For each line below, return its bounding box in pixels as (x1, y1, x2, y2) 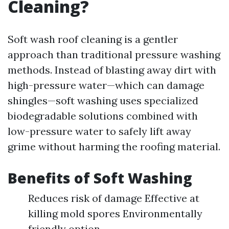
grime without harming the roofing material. (8, 140, 220, 153)
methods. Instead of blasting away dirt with (8, 63, 216, 76)
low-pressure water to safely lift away (8, 125, 191, 138)
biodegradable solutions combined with (8, 109, 198, 122)
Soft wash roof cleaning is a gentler (8, 33, 178, 45)
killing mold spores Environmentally (28, 207, 202, 220)
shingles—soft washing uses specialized (8, 94, 198, 107)
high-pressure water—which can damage (8, 79, 204, 91)
